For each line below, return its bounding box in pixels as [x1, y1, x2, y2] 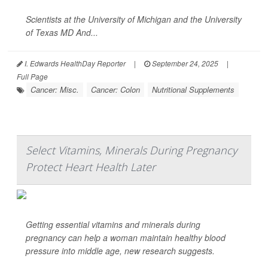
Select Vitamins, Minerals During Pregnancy [26, 143, 237, 158]
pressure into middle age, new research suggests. [26, 245, 215, 257]
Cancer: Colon [91, 84, 140, 96]
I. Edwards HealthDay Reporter [23, 58, 126, 69]
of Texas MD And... [26, 26, 98, 39]
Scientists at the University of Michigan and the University [26, 13, 242, 26]
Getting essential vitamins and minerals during [26, 218, 200, 231]
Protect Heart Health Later [26, 160, 156, 175]
